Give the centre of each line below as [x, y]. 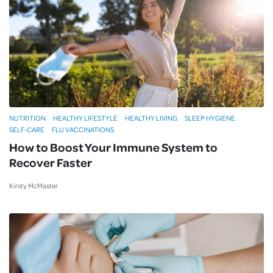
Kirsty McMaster [34, 186]
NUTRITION [27, 118]
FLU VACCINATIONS [83, 130]
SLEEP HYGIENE [210, 118]
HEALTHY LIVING [151, 118]
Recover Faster [51, 162]
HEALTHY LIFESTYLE [85, 118]
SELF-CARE [27, 130]
